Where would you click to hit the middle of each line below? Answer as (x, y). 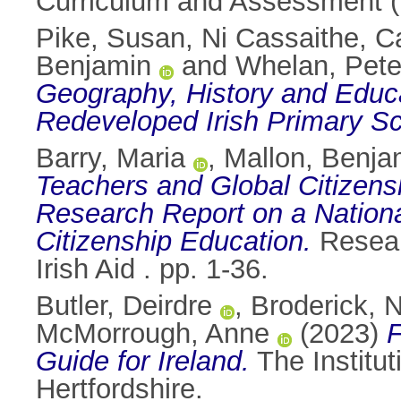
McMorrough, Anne (153, 334)
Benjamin (94, 66)
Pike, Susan (111, 38)
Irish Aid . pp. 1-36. (152, 269)
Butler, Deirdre (124, 306)
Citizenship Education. (174, 242)
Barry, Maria (111, 158)
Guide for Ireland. (143, 362)
